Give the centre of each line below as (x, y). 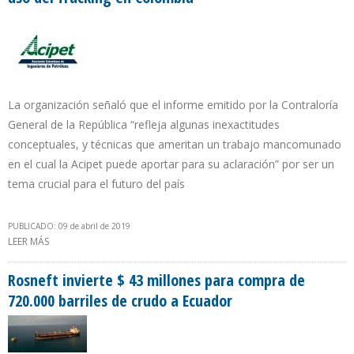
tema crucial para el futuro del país (96, 184)
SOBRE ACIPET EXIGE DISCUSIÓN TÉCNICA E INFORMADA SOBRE (188, 242)
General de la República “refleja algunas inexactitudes (144, 125)
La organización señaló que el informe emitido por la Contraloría (173, 105)
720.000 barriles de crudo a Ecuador (120, 301)
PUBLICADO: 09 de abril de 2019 (69, 226)
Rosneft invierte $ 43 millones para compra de (156, 281)
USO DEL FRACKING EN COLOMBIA (125, 258)
